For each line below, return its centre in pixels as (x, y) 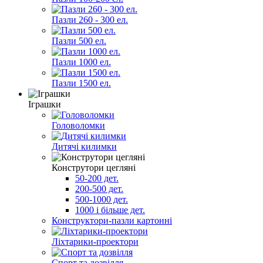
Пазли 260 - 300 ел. (90, 19)
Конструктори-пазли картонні (112, 220)
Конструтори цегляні (94, 167)
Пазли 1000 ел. (81, 62)
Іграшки (45, 104)
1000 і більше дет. (110, 210)
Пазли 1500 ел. (81, 83)
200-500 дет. (99, 188)
